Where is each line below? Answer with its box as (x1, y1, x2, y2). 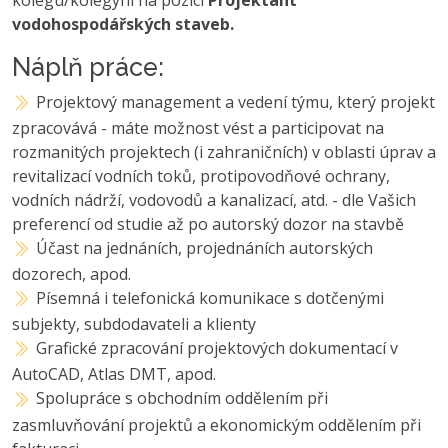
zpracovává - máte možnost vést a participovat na (12, 116, 384, 139)
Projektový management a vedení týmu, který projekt (36, 90, 436, 113)
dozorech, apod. (12, 263, 131, 286)
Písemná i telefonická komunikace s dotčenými (36, 287, 385, 310)
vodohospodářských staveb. (12, 12, 234, 35)
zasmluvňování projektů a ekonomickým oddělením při (12, 413, 421, 436)
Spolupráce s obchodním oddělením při (36, 387, 329, 410)
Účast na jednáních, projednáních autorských (36, 236, 374, 259)
